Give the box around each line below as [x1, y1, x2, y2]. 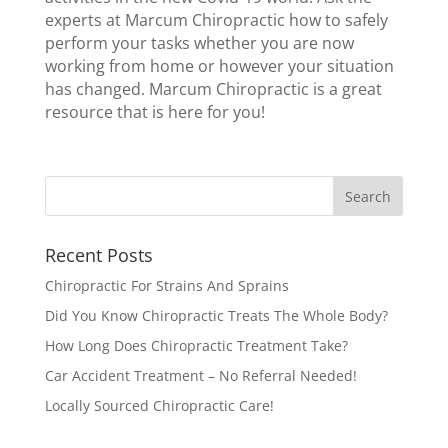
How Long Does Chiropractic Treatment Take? [44, 336, 348, 355]
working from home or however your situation [44, 55, 394, 77]
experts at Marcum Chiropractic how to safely [44, 9, 388, 31]
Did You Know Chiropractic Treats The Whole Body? [44, 306, 388, 325]
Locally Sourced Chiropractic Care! [44, 396, 274, 415]
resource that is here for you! [44, 101, 265, 123]
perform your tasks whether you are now [44, 32, 354, 54]
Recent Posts [44, 243, 153, 267]
